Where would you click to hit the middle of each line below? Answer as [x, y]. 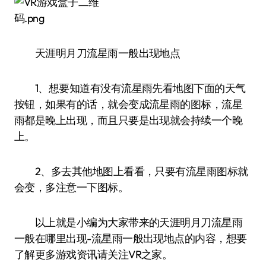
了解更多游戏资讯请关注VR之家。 [94, 254]
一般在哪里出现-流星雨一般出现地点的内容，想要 [131, 238]
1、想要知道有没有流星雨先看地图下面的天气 [130, 88]
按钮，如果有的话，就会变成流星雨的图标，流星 [129, 104]
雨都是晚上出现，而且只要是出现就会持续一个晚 [129, 120]
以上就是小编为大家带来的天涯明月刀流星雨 [129, 222]
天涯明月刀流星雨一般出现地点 [97, 53]
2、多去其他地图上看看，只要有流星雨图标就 [131, 171]
